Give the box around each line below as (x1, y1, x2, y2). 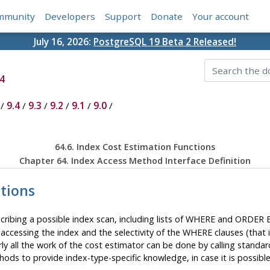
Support (105, 10, 142, 23)
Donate (151, 10, 183, 23)
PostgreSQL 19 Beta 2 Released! (93, 35, 236, 48)
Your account (192, 10, 250, 23)
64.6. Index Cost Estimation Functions (54, 141, 215, 153)
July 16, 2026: (34, 35, 93, 48)
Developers (45, 10, 96, 23)
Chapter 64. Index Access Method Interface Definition (19, 155, 251, 167)
